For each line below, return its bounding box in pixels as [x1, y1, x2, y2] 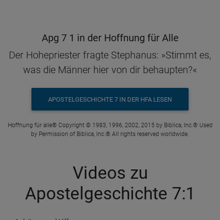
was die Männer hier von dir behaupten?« [23, 64, 197, 76]
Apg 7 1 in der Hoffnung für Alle [41, 32, 179, 44]
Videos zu [72, 163, 148, 183]
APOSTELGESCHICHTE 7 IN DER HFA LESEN [48, 95, 172, 103]
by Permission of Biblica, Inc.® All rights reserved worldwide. [31, 131, 189, 137]
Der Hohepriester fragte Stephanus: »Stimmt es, [9, 49, 211, 61]
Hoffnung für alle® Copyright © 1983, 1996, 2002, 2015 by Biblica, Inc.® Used [7, 122, 213, 129]
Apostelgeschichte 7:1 [25, 184, 195, 204]
